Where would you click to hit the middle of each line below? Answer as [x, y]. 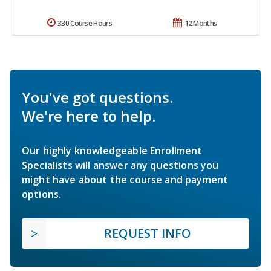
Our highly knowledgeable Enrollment [112, 151]
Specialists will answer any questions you [120, 165]
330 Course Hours [85, 24]
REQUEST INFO [148, 233]
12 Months [201, 24]
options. [42, 194]
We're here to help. [89, 116]
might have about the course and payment [125, 180]
